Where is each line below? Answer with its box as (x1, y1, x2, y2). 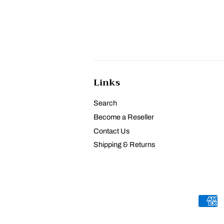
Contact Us (93, 126, 129, 135)
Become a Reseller (93, 112, 154, 121)
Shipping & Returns (93, 140, 155, 149)
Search (93, 99, 117, 107)
